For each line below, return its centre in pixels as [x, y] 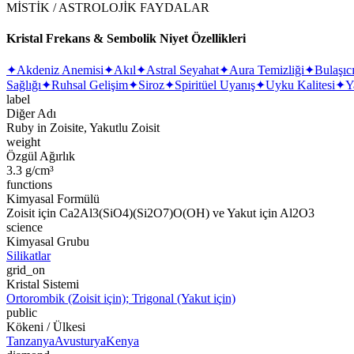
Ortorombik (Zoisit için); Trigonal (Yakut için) [121, 299]
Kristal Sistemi [43, 284]
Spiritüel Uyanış [215, 85]
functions [29, 185]
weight [23, 142]
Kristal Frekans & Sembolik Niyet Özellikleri [126, 39]
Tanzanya [30, 341]
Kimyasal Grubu [48, 242]
